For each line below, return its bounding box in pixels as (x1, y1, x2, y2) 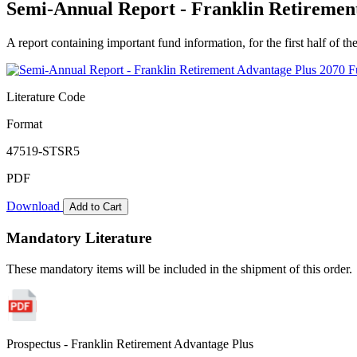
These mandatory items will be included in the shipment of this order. (6, 262, 352, 277)
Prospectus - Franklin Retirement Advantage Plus (6, 337, 253, 351)
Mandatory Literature (6, 229, 151, 247)
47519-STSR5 (6, 143, 80, 158)
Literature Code (6, 89, 85, 104)
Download (6, 198, 63, 213)
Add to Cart (69, 200, 122, 213)
